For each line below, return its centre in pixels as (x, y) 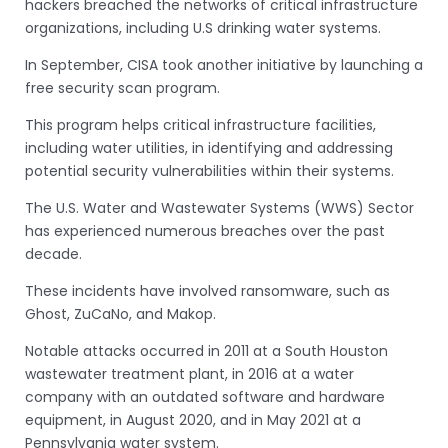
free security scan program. (122, 88)
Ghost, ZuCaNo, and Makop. (120, 314)
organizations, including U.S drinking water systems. (203, 28)
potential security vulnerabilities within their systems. (209, 171)
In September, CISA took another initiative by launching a (224, 65)
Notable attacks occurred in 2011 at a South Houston (206, 351)
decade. (53, 254)
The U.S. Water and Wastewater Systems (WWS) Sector (219, 208)
